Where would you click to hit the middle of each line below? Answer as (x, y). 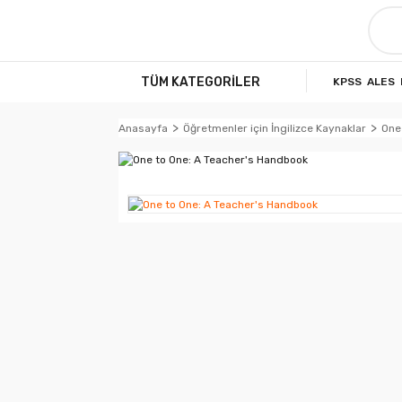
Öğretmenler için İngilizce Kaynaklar (275, 128)
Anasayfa (143, 128)
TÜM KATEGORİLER (201, 82)
